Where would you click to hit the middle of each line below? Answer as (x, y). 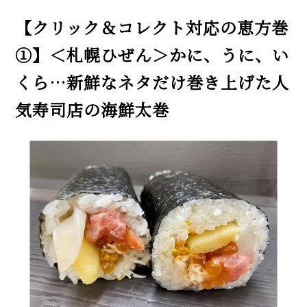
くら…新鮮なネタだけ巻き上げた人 (152, 83)
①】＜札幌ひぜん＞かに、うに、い (152, 55)
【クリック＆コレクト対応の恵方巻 (152, 28)
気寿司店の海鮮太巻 (93, 110)
